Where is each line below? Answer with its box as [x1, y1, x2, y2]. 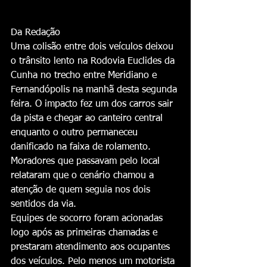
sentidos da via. [11, 200, 76, 210]
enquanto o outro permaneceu [11, 128, 141, 138]
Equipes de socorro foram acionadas [11, 214, 166, 224]
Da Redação [11, 28, 60, 38]
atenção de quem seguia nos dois [11, 185, 153, 195]
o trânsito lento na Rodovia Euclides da [11, 57, 178, 67]
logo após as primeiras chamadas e [11, 228, 160, 238]
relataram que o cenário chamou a [11, 171, 157, 181]
